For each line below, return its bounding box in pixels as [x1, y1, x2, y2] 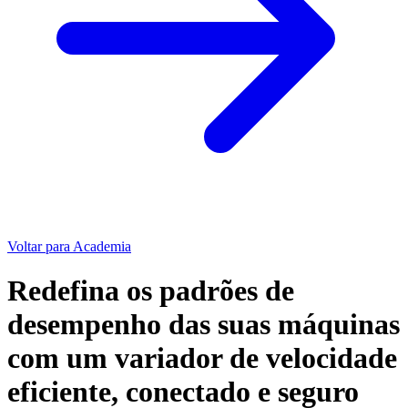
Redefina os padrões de [7, 273, 294, 307]
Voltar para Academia [7, 238, 131, 254]
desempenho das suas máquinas [7, 307, 400, 341]
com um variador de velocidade [7, 341, 397, 374]
